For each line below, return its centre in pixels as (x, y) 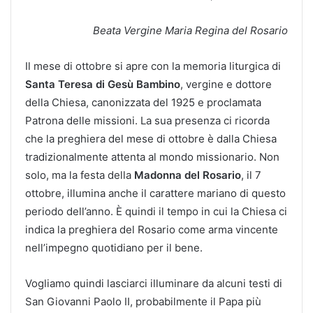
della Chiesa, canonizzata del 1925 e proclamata (143, 102)
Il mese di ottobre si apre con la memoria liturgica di (153, 66)
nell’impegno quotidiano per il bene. (114, 247)
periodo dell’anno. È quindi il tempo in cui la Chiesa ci (156, 211)
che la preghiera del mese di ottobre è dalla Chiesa (151, 138)
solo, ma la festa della (80, 175)
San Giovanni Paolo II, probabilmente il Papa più (143, 301)
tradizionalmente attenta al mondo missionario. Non (152, 156)
